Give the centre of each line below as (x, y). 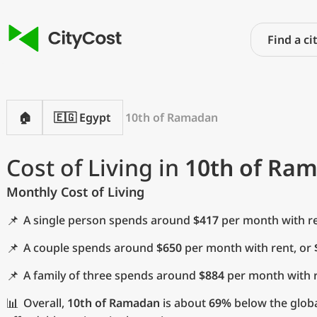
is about (184, 303)
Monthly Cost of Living (75, 192)
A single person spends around (108, 220)
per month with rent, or (248, 248)
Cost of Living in (96, 167)
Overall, (45, 303)
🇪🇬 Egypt (82, 117)
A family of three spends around (111, 275)
